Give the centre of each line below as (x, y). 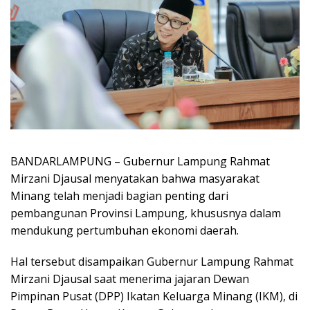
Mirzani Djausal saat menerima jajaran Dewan (130, 279)
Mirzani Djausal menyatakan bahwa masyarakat (135, 178)
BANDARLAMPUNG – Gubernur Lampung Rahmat (140, 161)
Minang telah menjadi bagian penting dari (119, 195)
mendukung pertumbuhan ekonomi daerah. (125, 230)
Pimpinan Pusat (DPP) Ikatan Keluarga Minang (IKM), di (154, 296)
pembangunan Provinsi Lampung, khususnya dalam (146, 213)
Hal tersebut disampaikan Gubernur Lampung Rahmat (152, 261)
